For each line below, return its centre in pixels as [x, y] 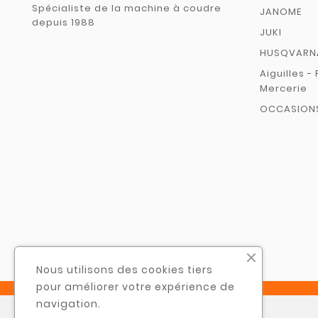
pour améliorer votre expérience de [136, 287]
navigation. [68, 304]
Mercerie [284, 88]
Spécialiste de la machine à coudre [127, 9]
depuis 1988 [64, 23]
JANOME [281, 11]
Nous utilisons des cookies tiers [125, 270]
